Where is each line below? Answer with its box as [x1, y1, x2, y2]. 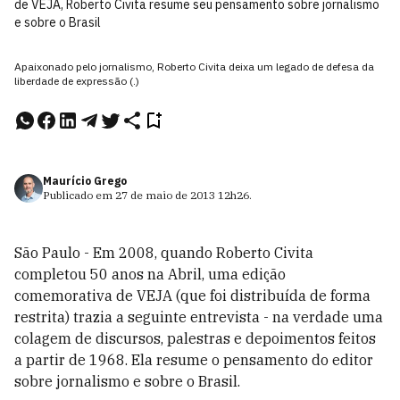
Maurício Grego [43, 174, 127, 187]
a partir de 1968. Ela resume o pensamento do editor [14, 351, 373, 369]
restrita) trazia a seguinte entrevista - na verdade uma [14, 308, 383, 326]
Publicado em [43, 188, 115, 202]
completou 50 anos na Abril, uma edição [14, 265, 286, 283]
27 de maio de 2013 [115, 188, 215, 202]
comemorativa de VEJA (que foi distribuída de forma [14, 287, 371, 304]
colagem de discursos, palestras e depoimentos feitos [14, 329, 376, 347]
